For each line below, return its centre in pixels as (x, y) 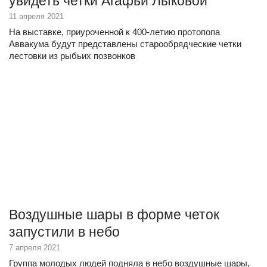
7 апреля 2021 (35, 248)
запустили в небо (64, 232)
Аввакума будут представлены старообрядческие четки (125, 44)
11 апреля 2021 (36, 16)
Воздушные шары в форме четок (114, 215)
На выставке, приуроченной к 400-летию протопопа (114, 32)
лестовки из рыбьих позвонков (72, 56)
